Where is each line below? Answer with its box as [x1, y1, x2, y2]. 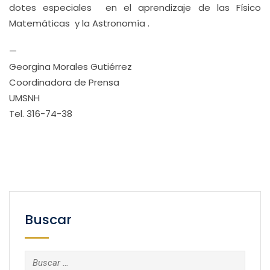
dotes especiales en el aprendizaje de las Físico [9, 1, 261, 14]
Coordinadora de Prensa [9, 76, 119, 89]
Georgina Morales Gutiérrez [9, 60, 132, 73]
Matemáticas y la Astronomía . [9, 17, 149, 30]
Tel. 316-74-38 [9, 107, 72, 120]
